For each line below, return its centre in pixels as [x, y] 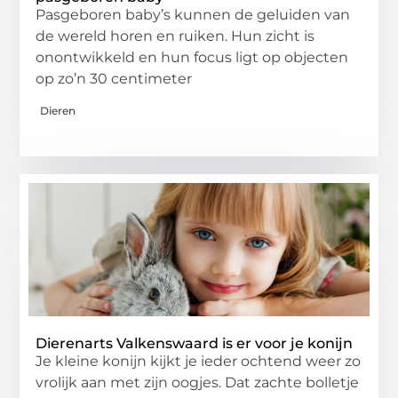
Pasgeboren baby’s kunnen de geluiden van [193, 15]
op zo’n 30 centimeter [114, 79]
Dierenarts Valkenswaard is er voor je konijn [195, 343]
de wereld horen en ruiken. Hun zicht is [175, 36]
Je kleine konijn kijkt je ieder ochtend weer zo [199, 361]
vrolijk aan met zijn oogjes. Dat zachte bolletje [198, 382]
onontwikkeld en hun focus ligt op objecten [192, 58]
